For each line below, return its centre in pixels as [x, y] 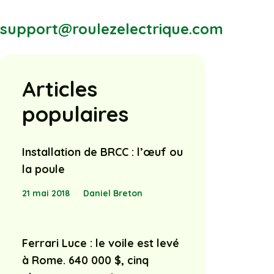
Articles [60, 89]
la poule [43, 169]
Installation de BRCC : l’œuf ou [102, 152]
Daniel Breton [113, 193]
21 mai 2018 [46, 193]
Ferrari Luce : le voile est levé [101, 243]
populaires [75, 114]
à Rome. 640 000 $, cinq [85, 260]
